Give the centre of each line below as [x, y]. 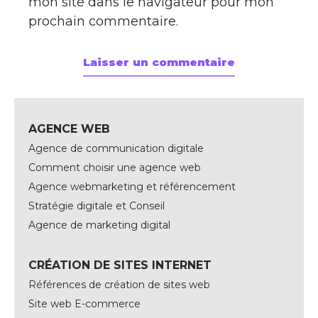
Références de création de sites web [119, 285]
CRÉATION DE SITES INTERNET [120, 265]
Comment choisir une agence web [115, 168]
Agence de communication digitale [116, 148]
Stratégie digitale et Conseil [97, 206]
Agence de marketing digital [99, 225]
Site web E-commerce [84, 304]
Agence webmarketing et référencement [132, 187]
